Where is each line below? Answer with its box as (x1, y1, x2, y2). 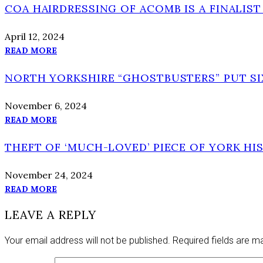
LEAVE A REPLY (5, 207, 96, 222)
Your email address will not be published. (5, 234, 170, 246)
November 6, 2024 (5, 99, 87, 112)
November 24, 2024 (5, 168, 93, 181)
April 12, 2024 (5, 30, 65, 42)
